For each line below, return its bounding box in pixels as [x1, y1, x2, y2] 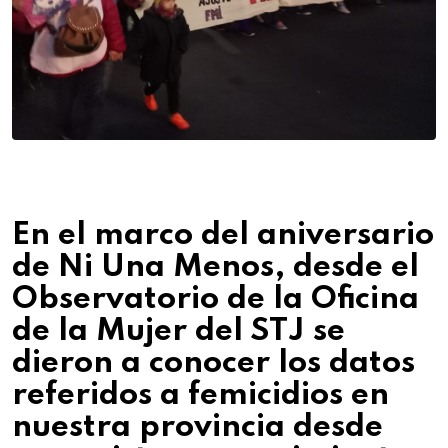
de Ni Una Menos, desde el [12, 251, 419, 283]
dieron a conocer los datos [12, 347, 415, 379]
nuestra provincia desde [12, 411, 383, 443]
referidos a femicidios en [12, 379, 389, 411]
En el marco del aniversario [12, 219, 434, 251]
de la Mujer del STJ [12, 315, 305, 347]
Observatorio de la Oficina [12, 283, 419, 315]
